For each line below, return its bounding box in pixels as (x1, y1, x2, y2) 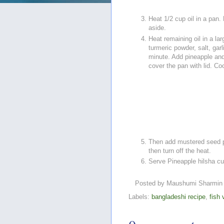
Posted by (135, 179, 166, 187)
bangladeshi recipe (151, 193, 205, 201)
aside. (148, 24, 166, 32)
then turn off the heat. (148, 146, 211, 154)
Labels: (128, 193, 151, 201)
